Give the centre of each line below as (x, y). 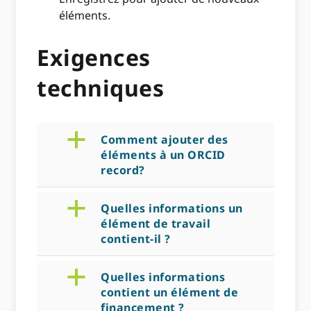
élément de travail (156, 224)
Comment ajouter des (165, 140)
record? (123, 170)
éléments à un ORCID (163, 155)
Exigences (94, 57)
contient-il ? (136, 239)
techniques (101, 87)
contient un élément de (170, 293)
